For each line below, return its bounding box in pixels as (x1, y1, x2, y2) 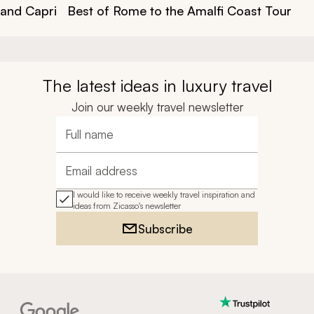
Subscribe (138, 221, 193, 236)
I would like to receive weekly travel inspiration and (73, 189, 255, 200)
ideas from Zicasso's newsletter (73, 200, 181, 211)
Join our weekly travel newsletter (71, 100, 243, 114)
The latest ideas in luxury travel (42, 75, 272, 96)
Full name (64, 134, 111, 149)
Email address (64, 170, 131, 185)
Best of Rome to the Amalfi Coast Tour (67, 3, 292, 18)
